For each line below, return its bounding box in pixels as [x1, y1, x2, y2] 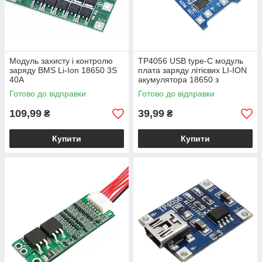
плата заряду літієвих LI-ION [138, 65, 247, 75]
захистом [138, 84, 173, 94]
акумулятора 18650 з [138, 75, 219, 84]
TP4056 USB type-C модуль [138, 56, 243, 65]
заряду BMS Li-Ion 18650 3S [9, 65, 117, 75]
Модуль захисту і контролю [9, 56, 113, 65]
